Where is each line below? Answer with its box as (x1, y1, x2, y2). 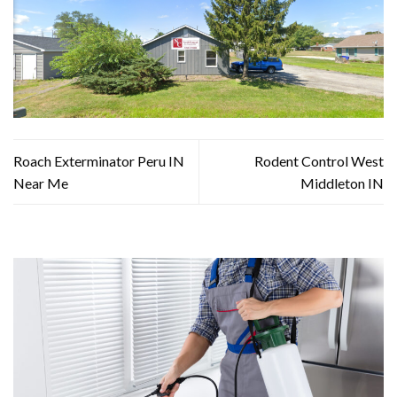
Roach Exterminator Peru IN (13, 152, 184, 169)
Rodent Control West (254, 152, 384, 169)
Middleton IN (300, 174, 384, 191)
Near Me (13, 174, 68, 191)
